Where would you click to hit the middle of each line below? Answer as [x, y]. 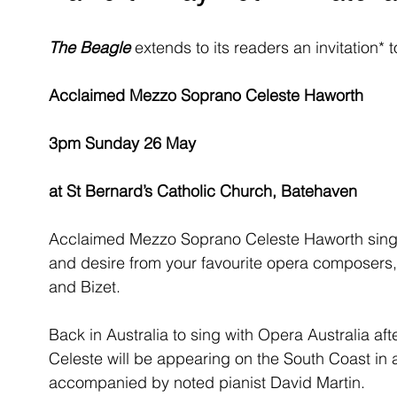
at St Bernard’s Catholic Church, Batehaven [203, 191]
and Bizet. [85, 287]
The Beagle [90, 47]
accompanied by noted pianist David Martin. [207, 382]
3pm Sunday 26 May [122, 143]
